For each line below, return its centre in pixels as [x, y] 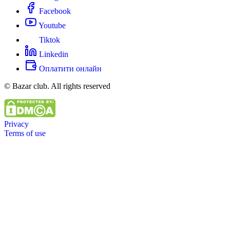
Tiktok [49, 40]
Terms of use [25, 133]
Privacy [16, 124]
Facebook [54, 11]
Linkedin [53, 54]
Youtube [51, 25]
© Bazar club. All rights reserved [57, 86]
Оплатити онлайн [69, 68]
